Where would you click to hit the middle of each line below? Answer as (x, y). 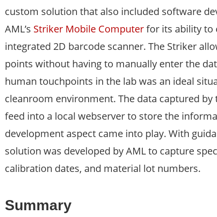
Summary (38, 205)
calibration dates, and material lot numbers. (103, 168)
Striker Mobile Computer (89, 29)
